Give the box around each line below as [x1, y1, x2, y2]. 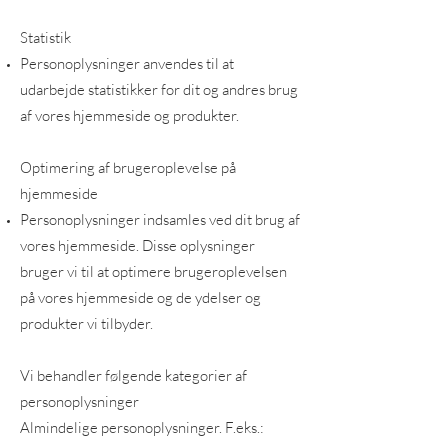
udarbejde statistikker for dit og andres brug [20, 80, 298, 99]
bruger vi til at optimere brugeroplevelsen [20, 262, 287, 281]
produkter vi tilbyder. [20, 314, 153, 333]
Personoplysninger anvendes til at [20, 54, 234, 73]
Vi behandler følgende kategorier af [20, 366, 247, 385]
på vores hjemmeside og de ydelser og [20, 288, 261, 307]
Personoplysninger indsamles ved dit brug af [20, 210, 300, 229]
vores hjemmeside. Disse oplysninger [20, 236, 255, 255]
